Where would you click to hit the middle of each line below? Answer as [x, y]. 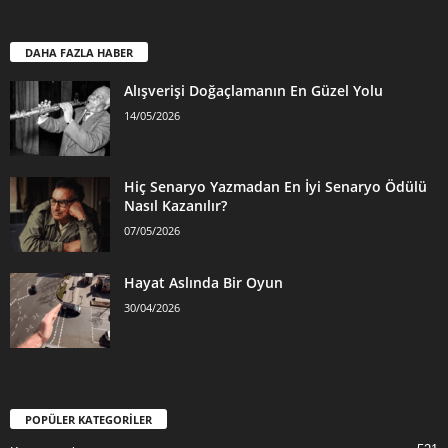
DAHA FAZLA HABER [79, 53]
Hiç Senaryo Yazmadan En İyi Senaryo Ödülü [275, 187]
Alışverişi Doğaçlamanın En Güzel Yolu [253, 91]
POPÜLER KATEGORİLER [88, 420]
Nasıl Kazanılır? [175, 206]
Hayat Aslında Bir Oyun [203, 283]
